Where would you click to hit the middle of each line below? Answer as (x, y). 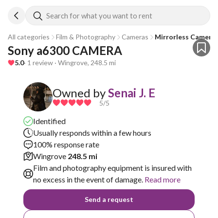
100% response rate (66, 144)
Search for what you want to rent (99, 16)
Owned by (79, 92)
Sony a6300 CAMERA (65, 50)
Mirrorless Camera (185, 37)
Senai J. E (132, 92)
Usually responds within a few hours (92, 133)
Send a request (109, 199)
